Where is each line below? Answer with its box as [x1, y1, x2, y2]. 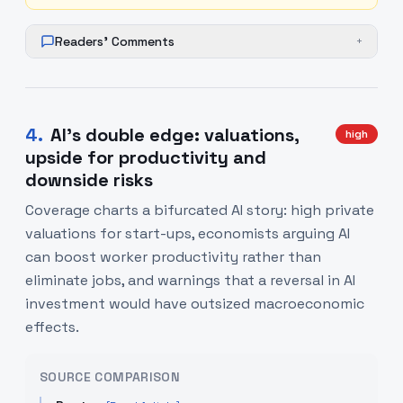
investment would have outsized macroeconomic [25, 294, 364, 313]
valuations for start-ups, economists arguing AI [25, 224, 350, 243]
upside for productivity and [25, 146, 266, 169]
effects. [25, 318, 79, 336]
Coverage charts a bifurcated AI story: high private [25, 201, 374, 219]
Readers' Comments [55, 33, 175, 49]
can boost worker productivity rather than [25, 247, 321, 266]
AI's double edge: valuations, [50, 123, 299, 147]
